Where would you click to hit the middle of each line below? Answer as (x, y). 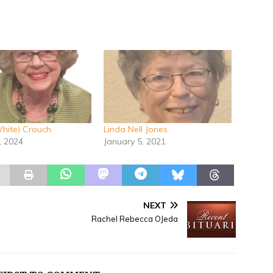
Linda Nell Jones (135, 129)
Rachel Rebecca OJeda (135, 219)
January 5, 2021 (134, 142)
